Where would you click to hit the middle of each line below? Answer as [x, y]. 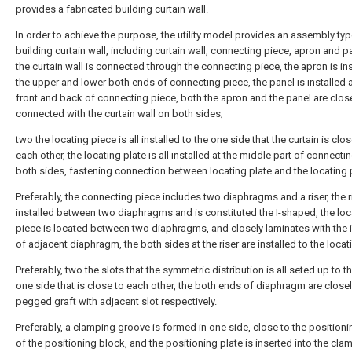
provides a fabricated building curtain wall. [112, 9]
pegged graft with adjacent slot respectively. [116, 301]
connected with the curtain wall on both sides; [119, 114]
